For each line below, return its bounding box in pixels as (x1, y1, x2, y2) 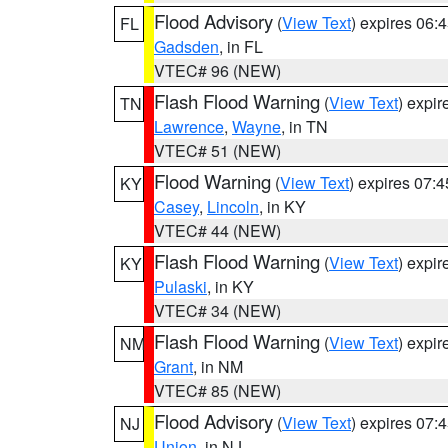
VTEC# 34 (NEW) (154, 299, 281, 322)
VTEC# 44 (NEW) (154, 219, 281, 242)
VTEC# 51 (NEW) (154, 139, 281, 162)
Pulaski (154, 275, 207, 298)
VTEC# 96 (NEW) (154, 59, 281, 82)
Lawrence (154, 115, 224, 138)
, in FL (219, 35, 263, 58)
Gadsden (154, 35, 219, 58)
